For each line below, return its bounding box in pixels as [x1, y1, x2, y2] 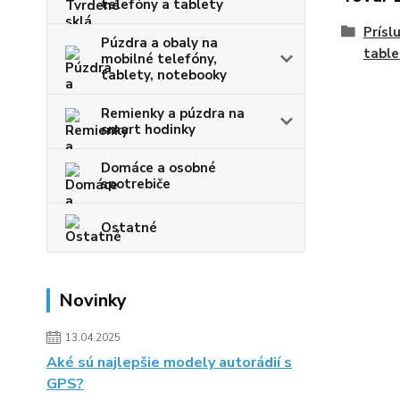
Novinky [59, 288, 127, 312]
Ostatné [101, 219, 157, 237]
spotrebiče [101, 175, 171, 193]
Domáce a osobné [101, 159, 216, 177]
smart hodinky [101, 121, 196, 138]
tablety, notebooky [101, 66, 227, 84]
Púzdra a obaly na [101, 34, 218, 52]
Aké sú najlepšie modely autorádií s [46, 353, 292, 372]
